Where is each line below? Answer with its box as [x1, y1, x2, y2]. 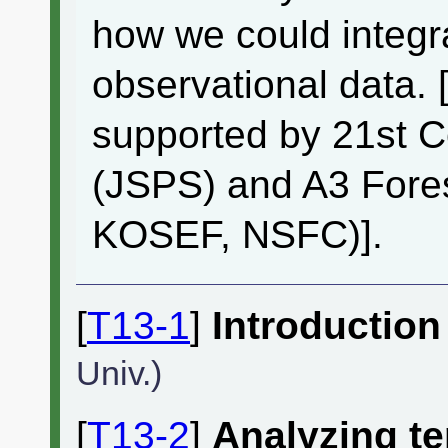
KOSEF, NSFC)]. [92, 213, 383, 257]
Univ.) [76, 354, 162, 393]
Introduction [212, 304, 441, 348]
